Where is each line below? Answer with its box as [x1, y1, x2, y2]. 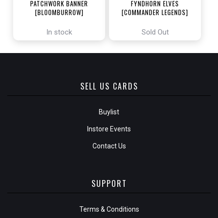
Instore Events [87, 125, 131, 133]
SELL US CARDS [80, 80, 138, 92]
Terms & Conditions [79, 205, 139, 214]
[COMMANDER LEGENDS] [122, 7, 189, 18]
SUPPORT [91, 178, 127, 190]
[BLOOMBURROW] [35, 7, 84, 18]
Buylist [99, 108, 119, 116]
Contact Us [92, 142, 126, 150]
